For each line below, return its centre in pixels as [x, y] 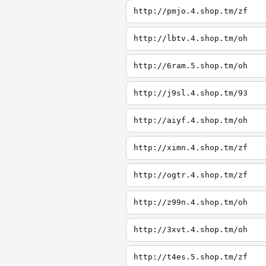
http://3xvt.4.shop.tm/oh [191, 229]
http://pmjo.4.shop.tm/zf [191, 11]
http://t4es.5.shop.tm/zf [191, 257]
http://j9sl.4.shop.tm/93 [191, 93]
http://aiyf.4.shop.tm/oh [191, 120]
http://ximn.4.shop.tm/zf [191, 148]
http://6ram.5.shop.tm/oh [191, 66]
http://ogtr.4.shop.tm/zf [191, 175]
